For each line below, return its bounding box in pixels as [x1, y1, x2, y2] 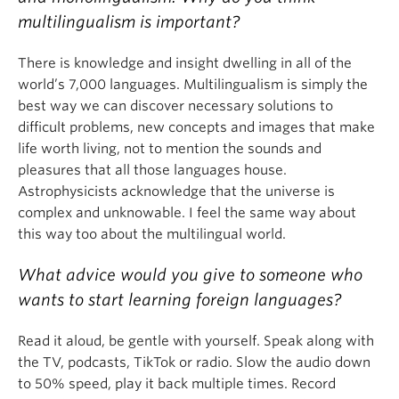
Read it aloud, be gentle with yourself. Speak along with [18, 333, 374, 349]
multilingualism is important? [18, 12, 240, 31]
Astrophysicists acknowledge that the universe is [18, 183, 335, 199]
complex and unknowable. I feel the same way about [18, 205, 356, 221]
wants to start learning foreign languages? [18, 290, 341, 309]
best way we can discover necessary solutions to [18, 98, 333, 114]
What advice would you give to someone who [18, 265, 362, 284]
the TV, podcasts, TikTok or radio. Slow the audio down [18, 354, 370, 370]
